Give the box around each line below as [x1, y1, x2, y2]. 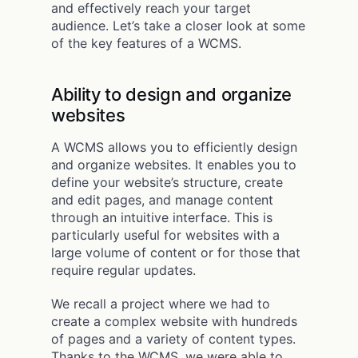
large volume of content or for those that [51, 244, 300, 261]
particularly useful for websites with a [51, 226, 280, 243]
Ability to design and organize [51, 83, 292, 105]
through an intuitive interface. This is [51, 209, 272, 225]
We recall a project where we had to [51, 295, 270, 312]
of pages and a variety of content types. [51, 330, 296, 347]
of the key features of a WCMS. [51, 34, 241, 51]
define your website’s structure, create [51, 173, 283, 190]
